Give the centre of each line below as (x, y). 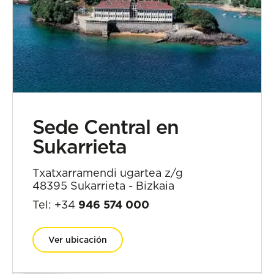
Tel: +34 (55, 204)
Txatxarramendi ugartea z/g (108, 172)
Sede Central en (106, 127)
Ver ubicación (78, 239)
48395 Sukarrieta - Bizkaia (103, 185)
